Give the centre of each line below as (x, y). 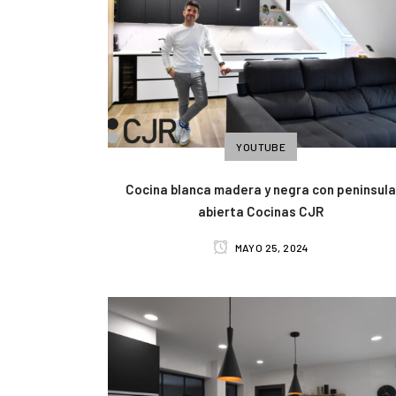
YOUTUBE (261, 147)
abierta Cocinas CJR (261, 212)
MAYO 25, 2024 (271, 248)
